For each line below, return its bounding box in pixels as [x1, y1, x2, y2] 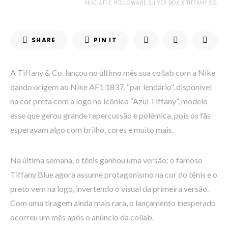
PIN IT [93, 36, 117, 44]
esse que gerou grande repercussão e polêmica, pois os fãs [10, 110, 211, 120]
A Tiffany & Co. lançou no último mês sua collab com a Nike [10, 68, 215, 77]
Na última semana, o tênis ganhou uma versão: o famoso [10, 155, 203, 165]
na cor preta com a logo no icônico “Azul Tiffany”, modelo [10, 96, 208, 106]
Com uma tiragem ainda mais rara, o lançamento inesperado [10, 198, 216, 208]
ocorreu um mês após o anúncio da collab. [10, 212, 154, 222]
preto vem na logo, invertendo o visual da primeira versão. [10, 184, 209, 193]
